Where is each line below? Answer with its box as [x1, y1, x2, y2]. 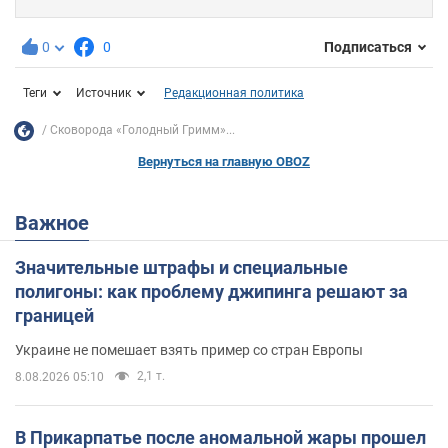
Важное [28, 210, 89, 235]
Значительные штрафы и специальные [15, 256, 348, 278]
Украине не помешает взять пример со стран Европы [15, 341, 363, 358]
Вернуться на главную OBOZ [138, 153, 310, 169]
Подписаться [324, 39, 412, 56]
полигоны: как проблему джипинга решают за [15, 280, 408, 302]
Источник [76, 85, 131, 100]
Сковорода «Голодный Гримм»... [50, 123, 235, 138]
